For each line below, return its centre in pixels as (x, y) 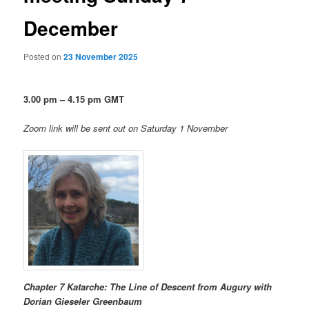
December (71, 28)
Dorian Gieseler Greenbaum (83, 301)
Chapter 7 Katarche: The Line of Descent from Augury (138, 286)
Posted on (44, 57)
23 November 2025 (101, 57)
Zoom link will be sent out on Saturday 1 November (126, 128)
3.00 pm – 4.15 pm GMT (74, 99)
